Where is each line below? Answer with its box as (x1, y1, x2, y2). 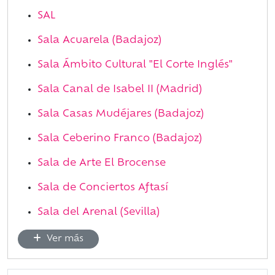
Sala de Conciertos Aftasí (37, 183, 168, 193)
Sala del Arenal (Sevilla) (37, 207, 160, 218)
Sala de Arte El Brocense (37, 158, 166, 169)
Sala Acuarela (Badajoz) (37, 36, 161, 46)
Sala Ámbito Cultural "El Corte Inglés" (37, 60, 233, 71)
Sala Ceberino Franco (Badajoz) (37, 134, 202, 144)
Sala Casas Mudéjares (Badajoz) (37, 109, 204, 120)
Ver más (47, 234, 83, 244)
